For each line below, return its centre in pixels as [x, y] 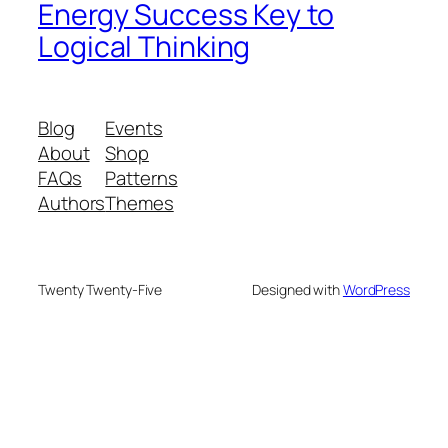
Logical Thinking [144, 46]
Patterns [141, 178]
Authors [72, 203]
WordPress [376, 290]
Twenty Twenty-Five [100, 290]
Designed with [297, 290]
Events [134, 128]
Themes [139, 203]
